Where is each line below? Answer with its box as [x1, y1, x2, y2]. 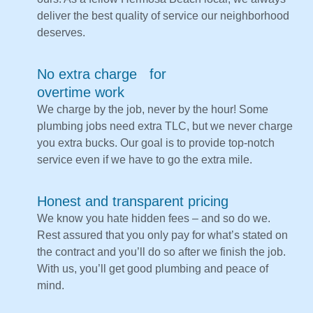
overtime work [37, 85, 124, 101]
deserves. [37, 27, 88, 39]
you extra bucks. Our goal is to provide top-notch [37, 137, 275, 150]
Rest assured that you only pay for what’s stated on [37, 229, 288, 242]
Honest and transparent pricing [37, 194, 228, 210]
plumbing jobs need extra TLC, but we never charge [37, 120, 293, 133]
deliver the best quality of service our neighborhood [37, 10, 289, 22]
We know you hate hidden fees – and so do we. [37, 212, 270, 225]
